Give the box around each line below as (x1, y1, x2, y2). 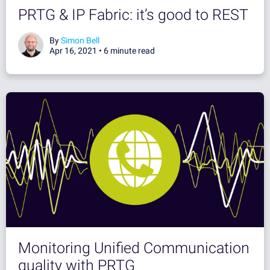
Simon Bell (61, 36, 99, 46)
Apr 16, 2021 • (49, 46, 104, 56)
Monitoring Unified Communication (18, 239, 250, 257)
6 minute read (104, 46, 155, 56)
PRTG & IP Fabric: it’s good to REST (18, 6, 248, 24)
